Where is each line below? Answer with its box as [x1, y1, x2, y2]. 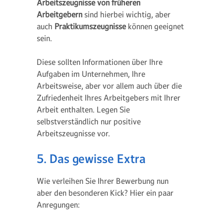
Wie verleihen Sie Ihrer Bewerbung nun [37, 176, 168, 186]
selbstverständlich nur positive [37, 116, 141, 126]
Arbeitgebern [37, 9, 82, 19]
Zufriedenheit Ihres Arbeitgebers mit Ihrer [37, 93, 180, 103]
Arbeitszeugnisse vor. [37, 128, 110, 138]
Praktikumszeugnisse [55, 21, 128, 31]
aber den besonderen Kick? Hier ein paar [37, 188, 173, 198]
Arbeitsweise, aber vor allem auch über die [37, 81, 182, 91]
